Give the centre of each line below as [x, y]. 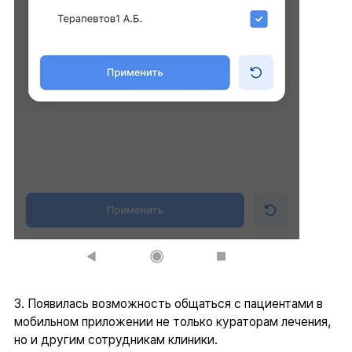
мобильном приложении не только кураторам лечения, [172, 322]
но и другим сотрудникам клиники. [115, 340]
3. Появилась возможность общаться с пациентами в [168, 304]
